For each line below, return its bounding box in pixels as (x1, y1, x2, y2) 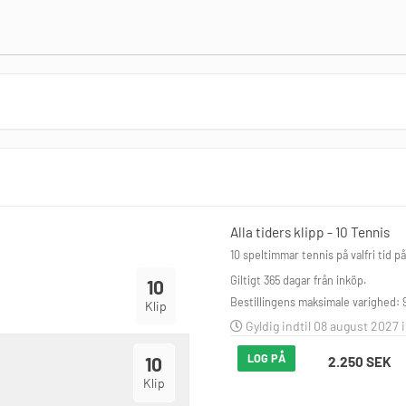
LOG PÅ (247, 351, 285, 365)
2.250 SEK (328, 353, 391, 370)
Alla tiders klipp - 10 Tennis (230, 224, 390, 240)
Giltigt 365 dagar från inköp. (230, 273, 367, 287)
